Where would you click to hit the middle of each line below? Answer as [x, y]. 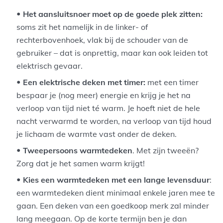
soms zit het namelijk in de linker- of [82, 27]
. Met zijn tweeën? [166, 150]
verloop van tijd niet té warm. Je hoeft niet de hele [109, 108]
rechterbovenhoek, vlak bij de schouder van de [103, 40]
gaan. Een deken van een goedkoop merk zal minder [113, 205]
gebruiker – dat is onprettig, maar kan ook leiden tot [112, 53]
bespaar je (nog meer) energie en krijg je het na [104, 95]
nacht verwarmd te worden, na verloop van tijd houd [114, 121]
